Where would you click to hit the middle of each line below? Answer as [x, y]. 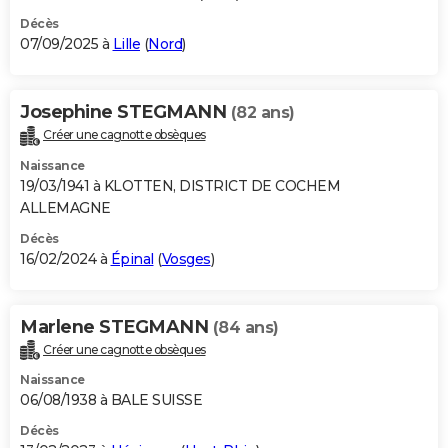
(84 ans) [245, 327]
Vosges [186, 258]
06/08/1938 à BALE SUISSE [111, 400]
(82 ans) [262, 112]
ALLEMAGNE [65, 207]
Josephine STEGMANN [125, 111]
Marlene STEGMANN [116, 326]
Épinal [132, 258]
